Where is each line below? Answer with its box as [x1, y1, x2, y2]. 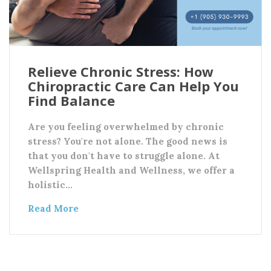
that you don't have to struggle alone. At [28, 149, 220, 162]
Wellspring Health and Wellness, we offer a [28, 164, 235, 176]
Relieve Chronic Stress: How [28, 62, 214, 80]
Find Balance [28, 91, 115, 109]
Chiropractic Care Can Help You [28, 76, 239, 95]
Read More [28, 202, 79, 214]
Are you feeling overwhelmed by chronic [28, 120, 224, 132]
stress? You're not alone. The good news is [28, 135, 227, 147]
